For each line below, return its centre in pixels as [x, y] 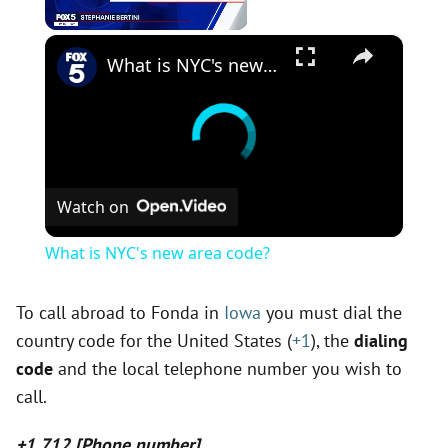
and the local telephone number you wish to [227, 368]
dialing [381, 340]
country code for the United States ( [154, 340]
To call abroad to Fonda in [120, 312]
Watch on [92, 206]
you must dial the [331, 312]
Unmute [94, 39]
